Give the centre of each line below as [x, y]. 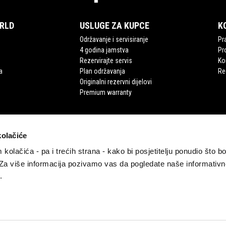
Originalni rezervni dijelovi [116, 82]
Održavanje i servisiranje [114, 40]
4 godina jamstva [104, 50]
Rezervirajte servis [106, 61]
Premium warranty [106, 93]
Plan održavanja [103, 71]
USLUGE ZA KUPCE [115, 26]
